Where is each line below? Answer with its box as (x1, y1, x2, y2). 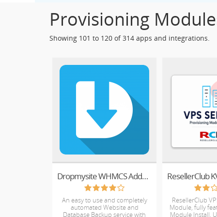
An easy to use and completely (62, 196, 147, 204)
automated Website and (70, 203, 139, 212)
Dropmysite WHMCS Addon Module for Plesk (142, 170, 148, 182)
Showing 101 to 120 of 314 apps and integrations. (49, 33, 210, 43)
